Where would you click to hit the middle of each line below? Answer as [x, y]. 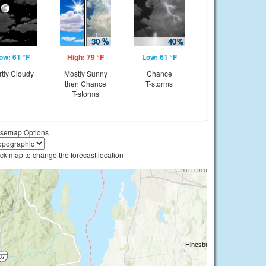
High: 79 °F [85, 57]
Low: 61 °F [159, 57]
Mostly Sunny [85, 73]
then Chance [85, 83]
